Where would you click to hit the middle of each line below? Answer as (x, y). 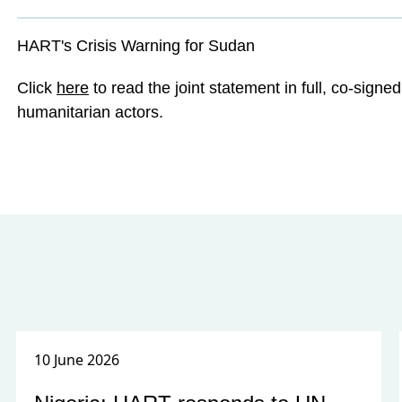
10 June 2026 (77, 360)
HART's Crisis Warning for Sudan (136, 46)
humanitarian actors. (90, 112)
